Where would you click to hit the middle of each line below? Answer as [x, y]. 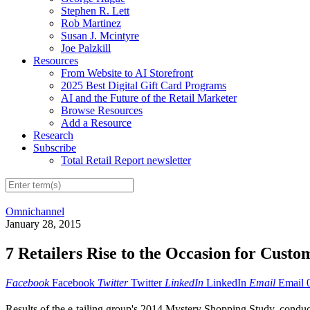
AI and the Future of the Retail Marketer [149, 98]
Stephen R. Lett [95, 10]
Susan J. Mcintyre [100, 35]
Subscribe [55, 147]
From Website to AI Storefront [127, 73]
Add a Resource [96, 122]
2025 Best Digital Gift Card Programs [144, 85]
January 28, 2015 [43, 224]
